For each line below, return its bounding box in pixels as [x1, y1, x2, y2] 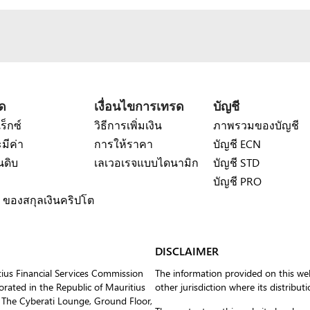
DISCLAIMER [155, 242, 219, 260]
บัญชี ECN [213, 136, 261, 151]
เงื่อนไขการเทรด [94, 97, 184, 114]
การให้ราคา [94, 136, 153, 151]
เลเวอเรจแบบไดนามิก [94, 154, 199, 170]
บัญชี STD [213, 154, 259, 170]
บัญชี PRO [213, 173, 262, 188]
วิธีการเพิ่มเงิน [94, 117, 162, 132]
